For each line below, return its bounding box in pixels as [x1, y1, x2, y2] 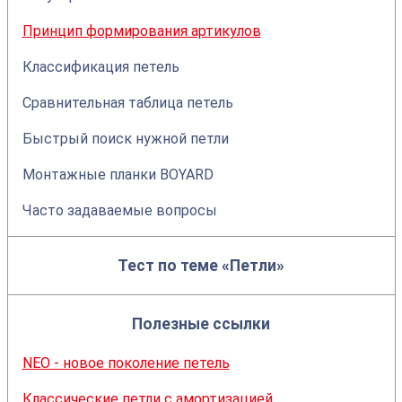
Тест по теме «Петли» [118, 257, 284, 275]
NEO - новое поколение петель [22, 354, 230, 371]
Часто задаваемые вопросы [22, 202, 217, 219]
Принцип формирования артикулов [22, 22, 261, 39]
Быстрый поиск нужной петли [22, 130, 229, 147]
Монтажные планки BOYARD [22, 166, 214, 183]
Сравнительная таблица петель [22, 94, 233, 111]
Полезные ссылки [132, 315, 270, 333]
